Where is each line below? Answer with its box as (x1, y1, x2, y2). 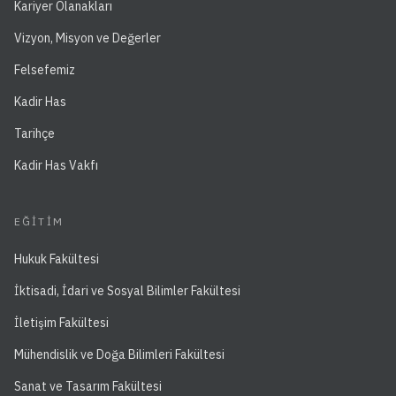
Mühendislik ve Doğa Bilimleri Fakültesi (14, 346, 225, 362)
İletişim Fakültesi (14, 315, 109, 331)
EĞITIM (14, 215, 64, 228)
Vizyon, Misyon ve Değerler (14, 30, 161, 46)
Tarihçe (14, 126, 55, 141)
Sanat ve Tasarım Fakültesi (14, 378, 162, 394)
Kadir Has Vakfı (14, 157, 98, 173)
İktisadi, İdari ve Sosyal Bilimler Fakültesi (14, 283, 240, 299)
